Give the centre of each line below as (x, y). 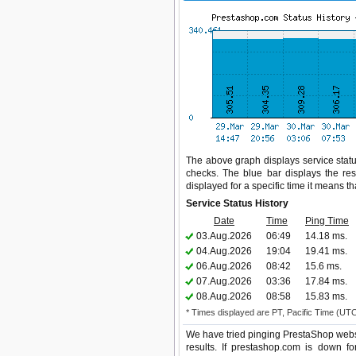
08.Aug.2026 (224, 296)
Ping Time (327, 221)
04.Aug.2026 (224, 251)
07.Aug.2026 (224, 281)
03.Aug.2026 (224, 236)
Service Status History (237, 203)
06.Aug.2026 (224, 266)
